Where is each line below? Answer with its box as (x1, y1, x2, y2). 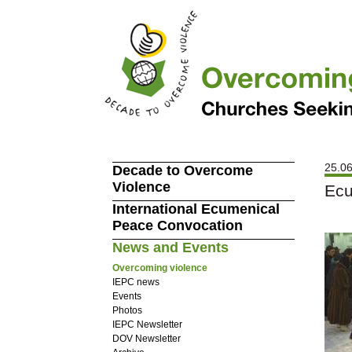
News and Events (112, 240, 229, 255)
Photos (112, 304, 142, 316)
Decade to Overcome (112, 163, 253, 178)
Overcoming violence (112, 262, 207, 273)
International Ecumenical (112, 201, 280, 217)
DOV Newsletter (112, 332, 181, 344)
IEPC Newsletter (112, 318, 182, 330)
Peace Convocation (112, 218, 243, 233)
